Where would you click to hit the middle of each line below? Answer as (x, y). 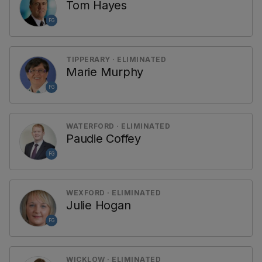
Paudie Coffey (104, 139)
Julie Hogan (99, 205)
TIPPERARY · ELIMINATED (116, 59)
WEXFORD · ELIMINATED (113, 193)
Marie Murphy (105, 72)
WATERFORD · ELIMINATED (118, 126)
